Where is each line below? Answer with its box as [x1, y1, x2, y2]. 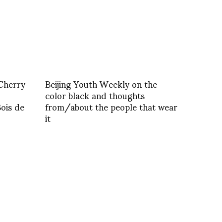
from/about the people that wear [45, 93, 177, 120]
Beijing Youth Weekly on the [45, 70, 157, 97]
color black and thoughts [45, 82, 145, 109]
